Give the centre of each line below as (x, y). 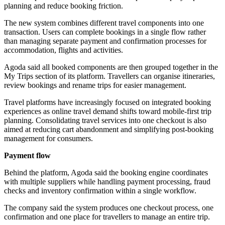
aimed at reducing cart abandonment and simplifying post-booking (109, 130)
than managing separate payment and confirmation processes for (105, 41)
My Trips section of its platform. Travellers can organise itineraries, (109, 76)
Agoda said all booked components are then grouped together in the (111, 67)
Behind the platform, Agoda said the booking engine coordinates (106, 173)
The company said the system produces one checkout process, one (109, 208)
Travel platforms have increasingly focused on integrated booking (107, 102)
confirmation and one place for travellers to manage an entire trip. (107, 217)
